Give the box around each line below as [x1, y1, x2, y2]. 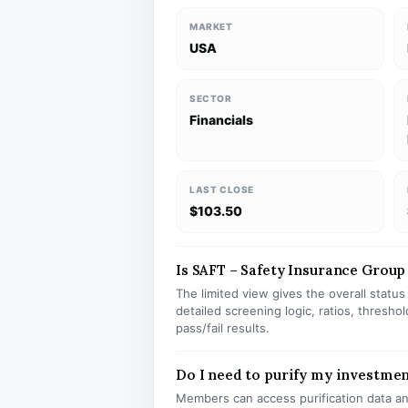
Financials [189, 112, 253, 127]
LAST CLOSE [189, 184, 254, 195]
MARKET [189, 21, 233, 32]
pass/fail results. [176, 321, 270, 335]
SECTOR [189, 93, 232, 104]
